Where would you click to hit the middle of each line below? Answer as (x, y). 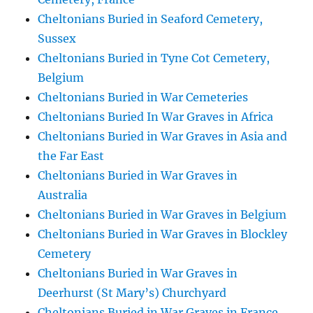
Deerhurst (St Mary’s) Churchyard (132, 293)
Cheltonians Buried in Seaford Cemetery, (151, 19)
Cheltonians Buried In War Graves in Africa (156, 117)
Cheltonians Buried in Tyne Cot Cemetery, (154, 58)
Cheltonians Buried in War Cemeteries (143, 97)
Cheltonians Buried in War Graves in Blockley (163, 234)
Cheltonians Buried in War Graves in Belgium (162, 214)
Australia (63, 195)
